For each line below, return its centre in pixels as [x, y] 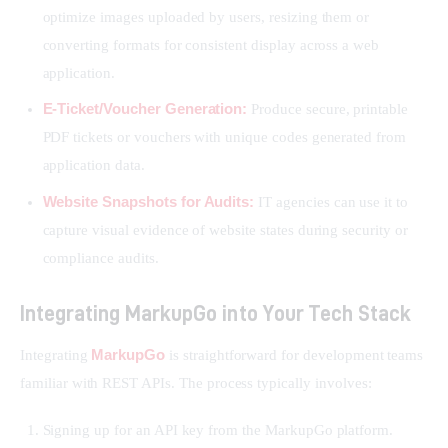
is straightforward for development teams [296, 354]
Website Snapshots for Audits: [148, 201]
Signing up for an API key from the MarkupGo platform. [218, 430]
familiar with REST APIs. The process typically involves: [196, 382]
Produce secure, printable [328, 109]
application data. [93, 165]
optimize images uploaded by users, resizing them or [206, 17]
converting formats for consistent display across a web [211, 45]
